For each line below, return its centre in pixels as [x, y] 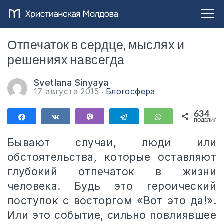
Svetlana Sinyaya [71, 83]
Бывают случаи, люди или [112, 143]
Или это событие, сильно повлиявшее [112, 215]
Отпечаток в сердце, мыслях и [96, 46]
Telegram [149, 117]
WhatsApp [186, 117]
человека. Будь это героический [112, 186]
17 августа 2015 [68, 91]
